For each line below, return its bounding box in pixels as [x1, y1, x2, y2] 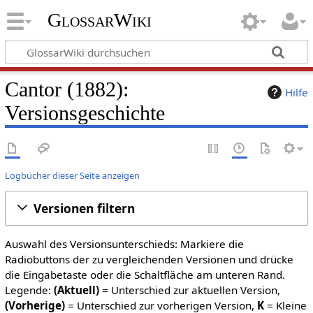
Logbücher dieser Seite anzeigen [4, 168, 140, 182]
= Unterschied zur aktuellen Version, [99, 283, 280, 297]
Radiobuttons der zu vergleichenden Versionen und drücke [4, 252, 293, 266]
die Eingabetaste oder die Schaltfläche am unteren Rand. [4, 268, 285, 282]
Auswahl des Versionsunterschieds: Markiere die [4, 237, 244, 251]
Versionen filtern [33, 199, 135, 217]
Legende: [4, 283, 54, 297]
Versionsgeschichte [4, 101, 165, 125]
